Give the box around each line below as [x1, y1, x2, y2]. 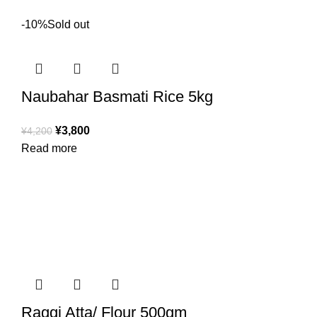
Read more [21, 142, 77, 155]
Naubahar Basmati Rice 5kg [21, 88, 213, 106]
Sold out [47, 18, 89, 31]
